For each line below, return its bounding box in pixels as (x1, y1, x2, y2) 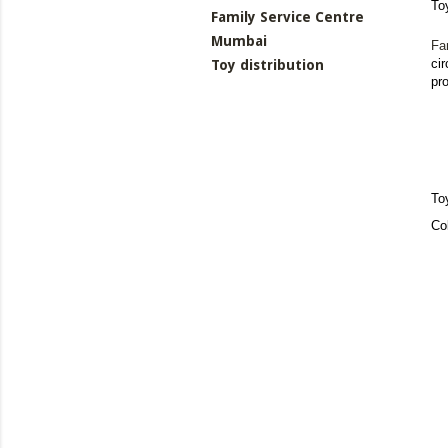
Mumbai (211, 32, 267, 49)
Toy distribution (211, 56, 324, 73)
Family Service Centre (211, 8, 364, 25)
